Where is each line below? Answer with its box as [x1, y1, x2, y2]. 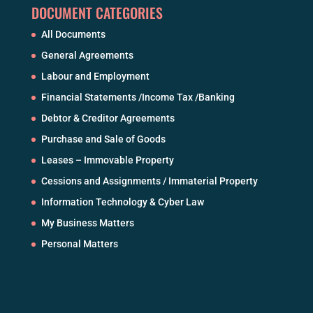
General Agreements [41, 50, 133, 61]
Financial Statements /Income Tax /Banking [41, 92, 235, 103]
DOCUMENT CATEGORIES [31, 2, 163, 24]
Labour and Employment [41, 71, 150, 82]
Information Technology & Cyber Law [41, 196, 204, 208]
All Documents [41, 29, 105, 41]
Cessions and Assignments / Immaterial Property [41, 175, 258, 187]
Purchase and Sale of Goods [41, 133, 166, 145]
